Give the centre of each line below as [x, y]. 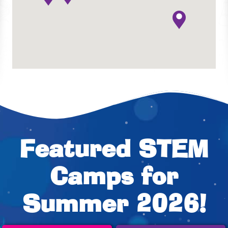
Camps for [114, 178]
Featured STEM [114, 151]
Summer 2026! [114, 206]
